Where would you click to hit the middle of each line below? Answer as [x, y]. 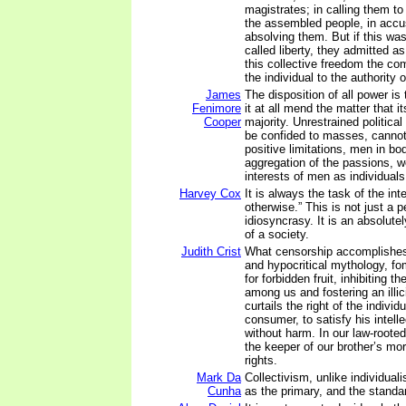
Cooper [222, 122]
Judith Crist [211, 251]
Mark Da [219, 377]
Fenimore [217, 108]
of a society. [277, 234]
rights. [261, 360]
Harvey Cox [210, 193]
